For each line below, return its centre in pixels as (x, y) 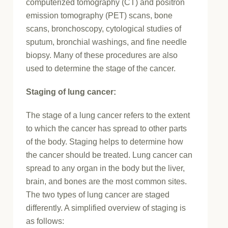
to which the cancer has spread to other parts (107, 128)
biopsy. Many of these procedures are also (102, 55)
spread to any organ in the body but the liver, (106, 168)
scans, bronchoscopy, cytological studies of (104, 28)
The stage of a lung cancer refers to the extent (108, 115)
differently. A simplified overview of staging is (106, 208)
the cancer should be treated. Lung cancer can (109, 155)
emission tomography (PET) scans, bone (99, 15)
